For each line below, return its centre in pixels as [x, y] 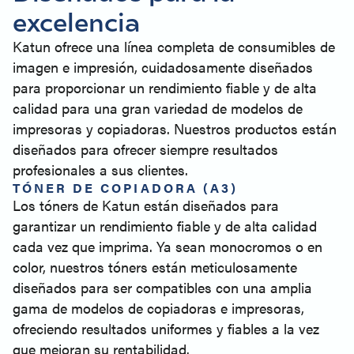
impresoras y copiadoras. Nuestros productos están [175, 128]
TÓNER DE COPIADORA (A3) [125, 188]
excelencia [76, 21]
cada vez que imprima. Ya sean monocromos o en [168, 246]
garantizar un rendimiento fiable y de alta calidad [165, 226]
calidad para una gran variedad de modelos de [158, 108]
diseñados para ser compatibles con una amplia [162, 287]
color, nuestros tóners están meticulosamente [155, 267]
